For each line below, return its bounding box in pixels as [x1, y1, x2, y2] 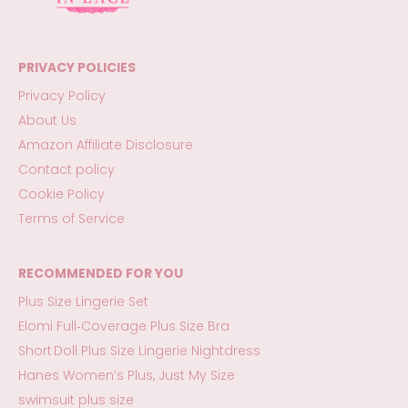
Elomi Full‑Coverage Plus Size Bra [18, 316, 229, 335]
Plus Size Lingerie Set [18, 291, 148, 311]
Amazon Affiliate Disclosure [18, 135, 193, 154]
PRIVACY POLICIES [18, 57, 136, 76]
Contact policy [18, 159, 115, 178]
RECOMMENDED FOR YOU [18, 263, 183, 282]
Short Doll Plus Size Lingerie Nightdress [18, 341, 260, 360]
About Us [18, 110, 76, 129]
